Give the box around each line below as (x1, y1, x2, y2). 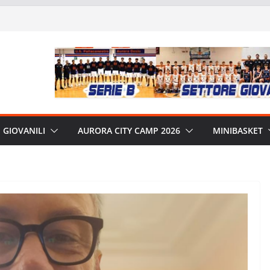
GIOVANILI (3, 125, 45, 136)
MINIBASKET (213, 125, 263, 136)
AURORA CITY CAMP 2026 (78, 125, 180, 136)
